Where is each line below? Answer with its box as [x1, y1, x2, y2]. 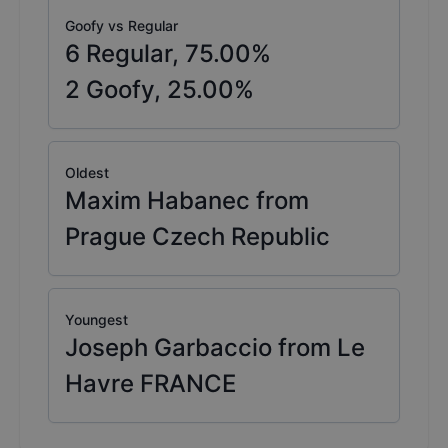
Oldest [65, 164, 109, 182]
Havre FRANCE [65, 369, 236, 399]
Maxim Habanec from [65, 186, 309, 216]
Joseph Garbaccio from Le [65, 333, 365, 363]
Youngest [65, 311, 128, 329]
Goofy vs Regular [65, 17, 178, 35]
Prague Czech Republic [65, 222, 330, 252]
